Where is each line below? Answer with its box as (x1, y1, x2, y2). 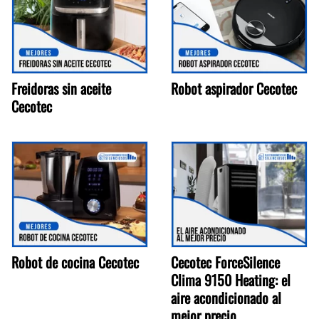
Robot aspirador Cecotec (171, 78, 297, 100)
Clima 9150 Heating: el (171, 268, 291, 291)
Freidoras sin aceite (11, 78, 111, 100)
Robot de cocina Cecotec (11, 251, 139, 273)
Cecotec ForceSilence (171, 251, 280, 273)
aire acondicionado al (171, 286, 281, 308)
